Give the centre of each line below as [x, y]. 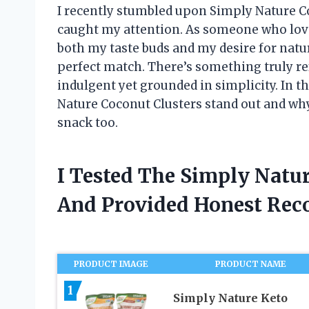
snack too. [88, 122]
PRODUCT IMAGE [111, 263]
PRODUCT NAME [251, 263]
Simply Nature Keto [230, 298]
